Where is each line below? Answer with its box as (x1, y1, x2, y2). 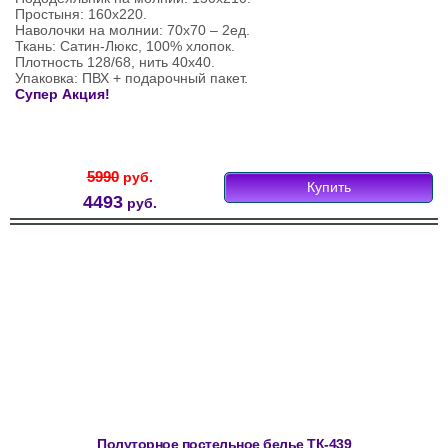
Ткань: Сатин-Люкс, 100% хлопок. (15, 38, 235, 55)
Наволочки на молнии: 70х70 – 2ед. (15, 22, 250, 39)
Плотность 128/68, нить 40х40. (15, 54, 215, 71)
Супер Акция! (15, 86, 110, 103)
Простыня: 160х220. (15, 6, 147, 23)
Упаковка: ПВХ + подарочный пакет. (15, 70, 248, 87)
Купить (306, 179, 351, 196)
